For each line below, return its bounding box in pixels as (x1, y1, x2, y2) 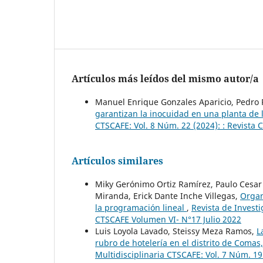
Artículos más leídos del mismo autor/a (72, 72, 259, 86)
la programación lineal (95, 202, 187, 214)
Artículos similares (72, 154, 163, 168)
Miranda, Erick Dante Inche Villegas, (95, 190, 240, 202)
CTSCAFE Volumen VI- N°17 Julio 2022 (95, 214, 241, 225)
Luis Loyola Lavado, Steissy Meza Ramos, (95, 225, 257, 237)
